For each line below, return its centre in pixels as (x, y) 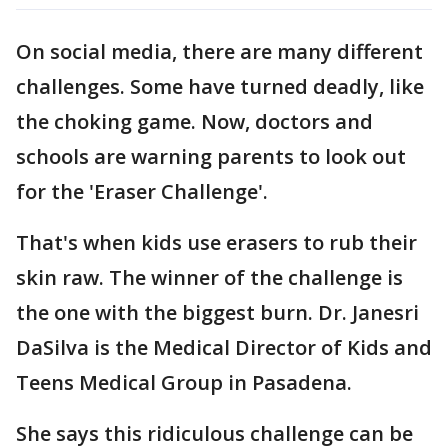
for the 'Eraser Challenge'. (142, 191)
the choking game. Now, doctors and (194, 121)
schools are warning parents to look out (211, 156)
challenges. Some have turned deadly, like (220, 86)
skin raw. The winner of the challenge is (209, 277)
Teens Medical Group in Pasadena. (184, 382)
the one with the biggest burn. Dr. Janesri (217, 312)
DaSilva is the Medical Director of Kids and (224, 347)
